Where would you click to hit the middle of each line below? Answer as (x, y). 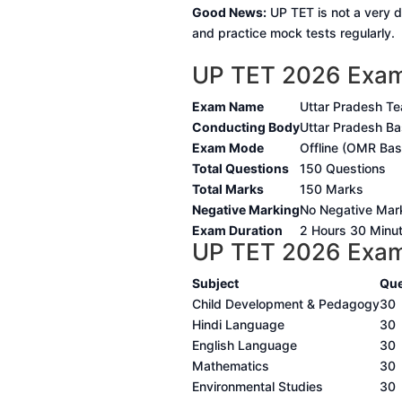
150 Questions (342, 169)
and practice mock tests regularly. (293, 33)
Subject (215, 284)
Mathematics (230, 366)
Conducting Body (245, 127)
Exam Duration (237, 231)
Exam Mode (227, 148)
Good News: (229, 13)
